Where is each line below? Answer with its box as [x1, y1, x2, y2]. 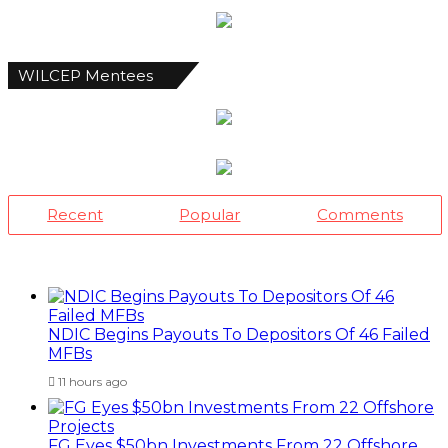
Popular [179, 205, 241, 225]
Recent [47, 205, 104, 225]
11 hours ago [58, 374, 127, 390]
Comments [316, 205, 403, 225]
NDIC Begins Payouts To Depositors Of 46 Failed [48, 325, 430, 345]
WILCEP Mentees [18, 66, 153, 86]
